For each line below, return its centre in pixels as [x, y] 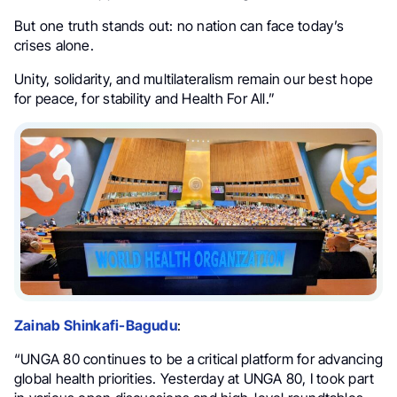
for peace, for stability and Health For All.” [145, 98]
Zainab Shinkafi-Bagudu [96, 325]
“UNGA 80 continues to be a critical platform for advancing [198, 358]
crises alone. [54, 45]
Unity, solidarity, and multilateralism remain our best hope [194, 79]
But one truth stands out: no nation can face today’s [179, 26]
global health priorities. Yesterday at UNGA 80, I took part [195, 378]
